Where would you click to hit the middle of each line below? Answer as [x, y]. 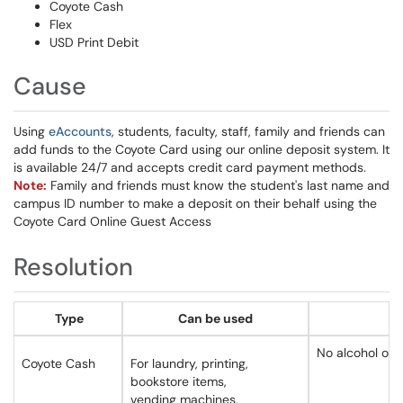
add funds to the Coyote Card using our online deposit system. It [201, 149]
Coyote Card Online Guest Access [112, 221]
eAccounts [80, 131]
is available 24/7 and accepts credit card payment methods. [190, 167]
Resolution [73, 267]
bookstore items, [179, 381]
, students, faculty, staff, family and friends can [248, 131]
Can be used [215, 318]
